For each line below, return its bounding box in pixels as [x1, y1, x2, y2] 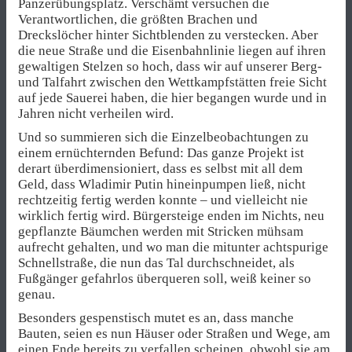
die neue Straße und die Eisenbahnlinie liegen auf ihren [18, 43, 326, 58]
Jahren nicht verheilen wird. [18, 106, 174, 121]
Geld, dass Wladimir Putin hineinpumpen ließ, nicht [18, 177, 306, 192]
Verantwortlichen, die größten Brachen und [18, 12, 258, 27]
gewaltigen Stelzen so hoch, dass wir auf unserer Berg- [18, 59, 322, 74]
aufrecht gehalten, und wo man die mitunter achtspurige [18, 240, 328, 255]
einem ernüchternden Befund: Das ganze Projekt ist [18, 145, 304, 161]
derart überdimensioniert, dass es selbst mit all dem [18, 161, 302, 177]
